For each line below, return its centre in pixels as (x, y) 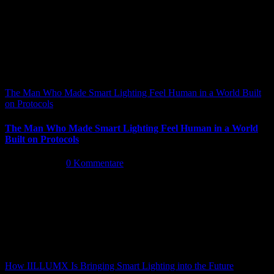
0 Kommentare (95, 163)
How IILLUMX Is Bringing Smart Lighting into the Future (119, 265)
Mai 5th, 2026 (32, 163)
